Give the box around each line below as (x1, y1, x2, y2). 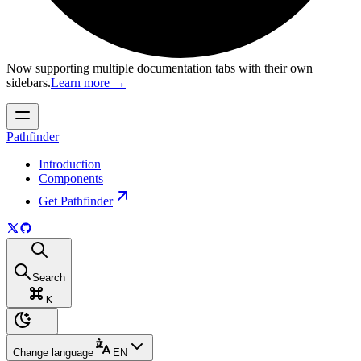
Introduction (39, 157, 101, 171)
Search (32, 272, 65, 284)
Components (39, 172, 103, 185)
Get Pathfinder (39, 194, 113, 208)
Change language (13, 346, 93, 359)
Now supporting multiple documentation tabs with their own (6, 61, 313, 75)
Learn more (51, 76, 113, 89)
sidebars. (6, 76, 51, 89)
